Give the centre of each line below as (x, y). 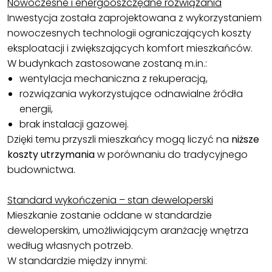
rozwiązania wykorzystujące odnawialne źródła (131, 94)
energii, (36, 109)
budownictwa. (41, 170)
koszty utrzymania (51, 155)
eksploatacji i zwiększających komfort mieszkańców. (130, 49)
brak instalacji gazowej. (74, 124)
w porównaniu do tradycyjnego (171, 155)
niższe (245, 140)
